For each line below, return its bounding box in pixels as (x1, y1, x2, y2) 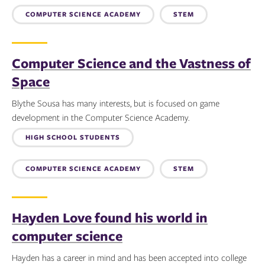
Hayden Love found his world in (12, 207, 208, 227)
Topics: (12, 126, 73, 159)
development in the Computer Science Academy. (12, 111, 189, 124)
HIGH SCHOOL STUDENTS (25, 132, 120, 142)
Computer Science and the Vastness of (12, 53, 251, 73)
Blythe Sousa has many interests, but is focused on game (12, 96, 219, 110)
